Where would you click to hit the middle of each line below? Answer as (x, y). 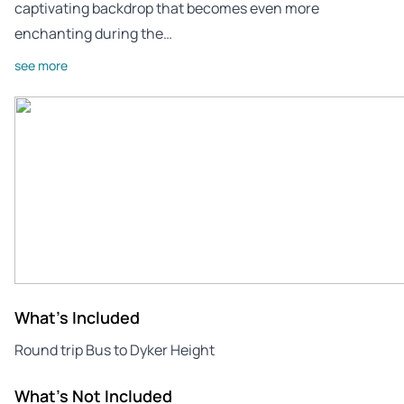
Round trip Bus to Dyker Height (115, 349)
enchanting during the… (93, 33)
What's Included (77, 317)
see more (41, 65)
